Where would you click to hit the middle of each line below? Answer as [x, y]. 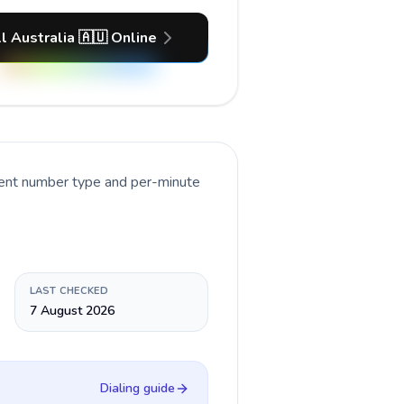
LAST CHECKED [69, 291]
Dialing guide [138, 388]
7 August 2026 [72, 311]
